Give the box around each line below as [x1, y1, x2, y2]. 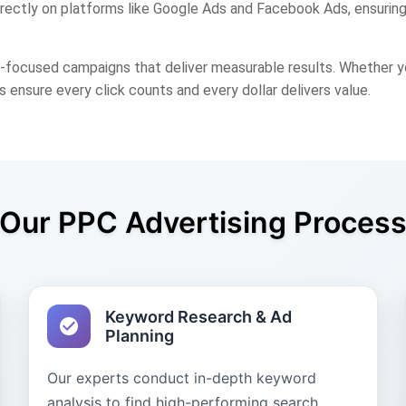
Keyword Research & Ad [104, 307, 292, 326]
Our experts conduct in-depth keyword [46, 369, 316, 387]
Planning [104, 326, 174, 345]
